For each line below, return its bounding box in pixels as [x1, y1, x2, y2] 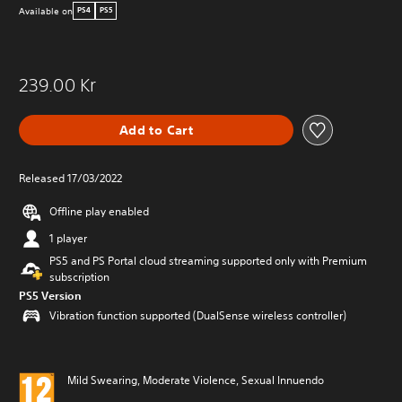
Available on [19, 4, 73, 18]
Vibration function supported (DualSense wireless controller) [49, 308, 346, 323]
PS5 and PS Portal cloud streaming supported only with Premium [49, 253, 367, 268]
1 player [49, 231, 87, 246]
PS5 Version [19, 288, 82, 302]
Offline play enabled [49, 204, 149, 219]
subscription [49, 269, 109, 284]
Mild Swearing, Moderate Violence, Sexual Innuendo [67, 372, 324, 388]
